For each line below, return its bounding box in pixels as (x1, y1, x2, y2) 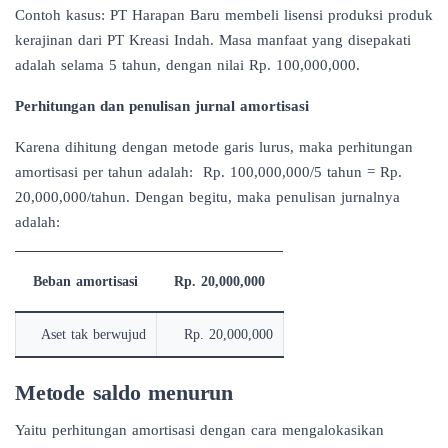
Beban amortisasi (33, 273, 138, 289)
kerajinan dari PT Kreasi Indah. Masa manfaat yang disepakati (15, 31, 411, 48)
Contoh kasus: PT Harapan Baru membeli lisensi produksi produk (15, 6, 433, 23)
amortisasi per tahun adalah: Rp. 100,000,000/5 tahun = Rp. (15, 163, 402, 180)
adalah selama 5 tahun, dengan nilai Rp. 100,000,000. (15, 56, 360, 73)
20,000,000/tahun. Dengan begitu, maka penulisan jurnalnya (15, 188, 400, 205)
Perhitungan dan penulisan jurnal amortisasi (15, 97, 309, 114)
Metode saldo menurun (15, 379, 233, 405)
